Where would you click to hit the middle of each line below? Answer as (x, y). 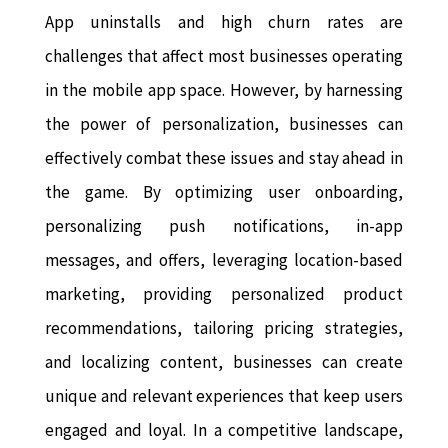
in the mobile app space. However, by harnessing (224, 90)
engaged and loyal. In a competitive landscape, (224, 430)
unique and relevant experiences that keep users (224, 396)
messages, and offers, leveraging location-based (224, 260)
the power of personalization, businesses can (224, 124)
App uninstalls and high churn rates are (224, 22)
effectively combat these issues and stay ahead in (224, 158)
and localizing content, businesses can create (224, 362)
